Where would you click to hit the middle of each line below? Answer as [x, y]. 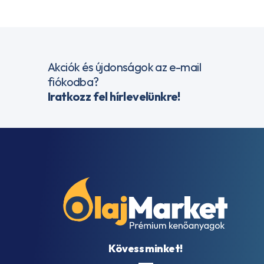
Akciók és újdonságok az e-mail [124, 67]
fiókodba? [73, 82]
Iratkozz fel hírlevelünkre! [114, 96]
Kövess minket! [146, 248]
